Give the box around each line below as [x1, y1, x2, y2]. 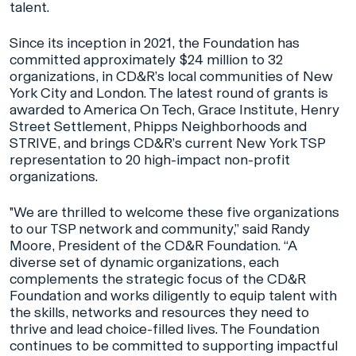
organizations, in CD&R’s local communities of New [10, 68, 333, 86]
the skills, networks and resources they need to [10, 304, 309, 322]
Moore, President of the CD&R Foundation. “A [10, 237, 296, 255]
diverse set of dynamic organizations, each [10, 253, 279, 272]
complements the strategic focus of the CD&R [10, 270, 306, 288]
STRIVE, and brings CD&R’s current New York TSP [10, 134, 325, 153]
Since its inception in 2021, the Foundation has [10, 34, 300, 52]
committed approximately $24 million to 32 [10, 51, 283, 69]
